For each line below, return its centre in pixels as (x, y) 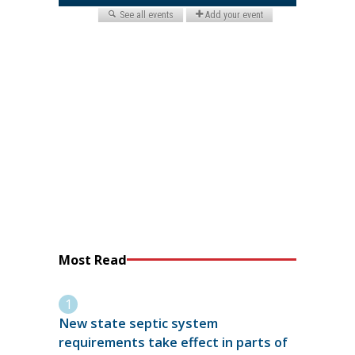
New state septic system (138, 324)
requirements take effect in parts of (173, 343)
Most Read (93, 260)
